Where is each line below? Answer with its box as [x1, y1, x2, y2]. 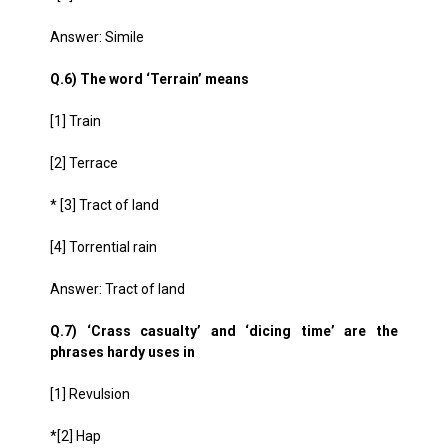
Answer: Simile [50, 29, 144, 45]
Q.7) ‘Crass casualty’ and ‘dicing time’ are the [50, 323, 398, 339]
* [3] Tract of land [50, 197, 159, 213]
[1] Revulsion [50, 386, 130, 402]
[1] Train [50, 113, 101, 129]
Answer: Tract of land [50, 281, 185, 297]
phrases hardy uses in [50, 344, 195, 360]
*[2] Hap [50, 428, 101, 444]
